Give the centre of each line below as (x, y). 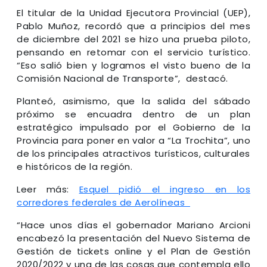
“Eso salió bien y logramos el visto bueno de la (133, 65)
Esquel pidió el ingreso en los (165, 189)
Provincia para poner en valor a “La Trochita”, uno (133, 140)
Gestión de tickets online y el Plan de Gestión (133, 251)
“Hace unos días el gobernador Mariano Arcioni (133, 225)
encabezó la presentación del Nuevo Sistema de (133, 238)
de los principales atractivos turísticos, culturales (133, 153)
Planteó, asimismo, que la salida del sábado (133, 101)
